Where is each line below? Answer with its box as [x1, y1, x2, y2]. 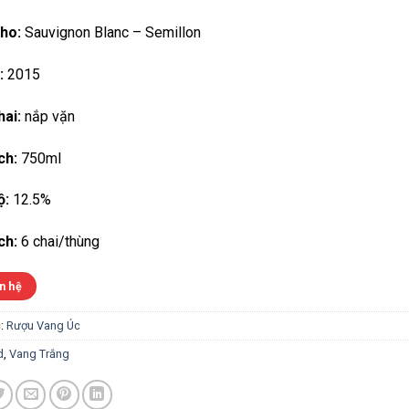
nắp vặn [20, 107, 75, 125]
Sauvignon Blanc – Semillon [20, 24, 201, 42]
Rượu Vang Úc [5, 319, 80, 333]
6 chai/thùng [16, 233, 100, 251]
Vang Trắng [8, 347, 69, 362]
